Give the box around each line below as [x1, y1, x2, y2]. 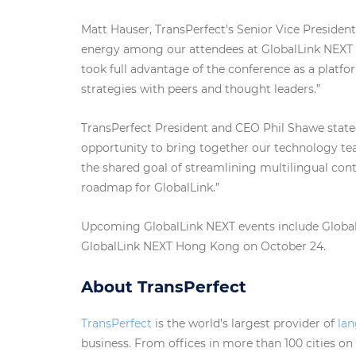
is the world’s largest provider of [152, 316, 338, 331]
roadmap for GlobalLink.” [81, 180, 219, 195]
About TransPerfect [81, 277, 246, 297]
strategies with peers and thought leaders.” [81, 82, 320, 97]
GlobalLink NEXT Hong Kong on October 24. [81, 239, 326, 254]
